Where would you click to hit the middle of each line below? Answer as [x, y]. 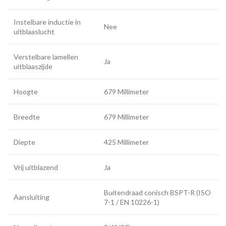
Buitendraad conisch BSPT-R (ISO [157, 192]
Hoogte [26, 92]
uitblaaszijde [33, 66]
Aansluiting [32, 197]
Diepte [24, 142]
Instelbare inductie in [47, 22]
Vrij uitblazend [36, 167]
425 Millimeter [126, 142]
